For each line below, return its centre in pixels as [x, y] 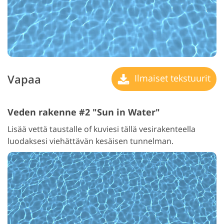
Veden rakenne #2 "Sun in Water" [84, 112]
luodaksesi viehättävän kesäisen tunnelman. [90, 141]
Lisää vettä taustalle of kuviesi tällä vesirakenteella [101, 129]
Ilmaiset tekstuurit [171, 78]
